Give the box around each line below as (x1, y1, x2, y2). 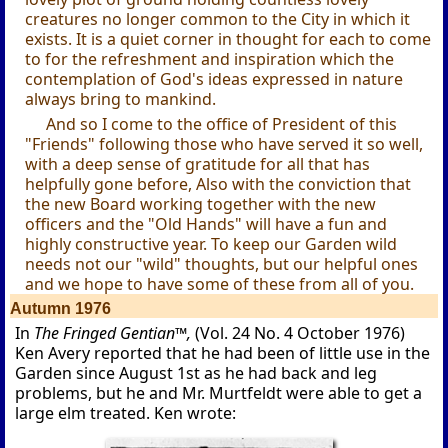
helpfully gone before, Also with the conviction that (25, 173, 412, 196)
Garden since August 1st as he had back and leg (15, 362, 378, 385)
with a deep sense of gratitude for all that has (25, 153, 371, 176)
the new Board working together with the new (25, 193, 377, 216)
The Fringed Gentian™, (34, 322, 192, 345)
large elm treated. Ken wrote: (15, 402, 237, 425)
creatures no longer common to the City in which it (25, 8, 411, 31)
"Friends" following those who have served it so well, (25, 133, 424, 156)
